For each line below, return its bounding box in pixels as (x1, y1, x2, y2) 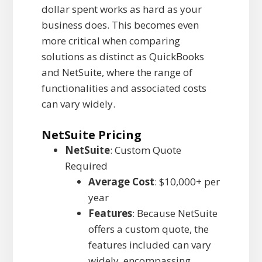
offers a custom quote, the (88, 222, 209, 236)
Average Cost (88, 175, 154, 189)
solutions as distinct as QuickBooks (41, 50, 204, 64)
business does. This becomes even (41, 18, 199, 32)
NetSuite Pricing (41, 127, 142, 143)
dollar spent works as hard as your (41, 2, 202, 16)
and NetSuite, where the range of (41, 65, 192, 80)
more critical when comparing (41, 34, 180, 48)
